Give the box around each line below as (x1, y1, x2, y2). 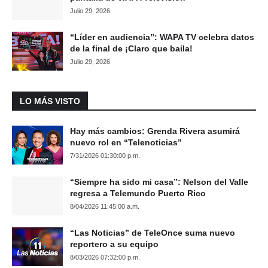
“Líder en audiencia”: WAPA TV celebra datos (70, 32, 254, 42)
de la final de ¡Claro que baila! (70, 43, 193, 53)
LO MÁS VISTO (20, 96, 80, 106)
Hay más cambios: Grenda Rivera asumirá (70, 126, 240, 136)
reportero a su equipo (70, 239, 159, 249)
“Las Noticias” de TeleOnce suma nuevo (70, 227, 235, 237)
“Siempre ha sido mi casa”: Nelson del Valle (70, 176, 248, 187)
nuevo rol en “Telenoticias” (70, 137, 182, 147)
